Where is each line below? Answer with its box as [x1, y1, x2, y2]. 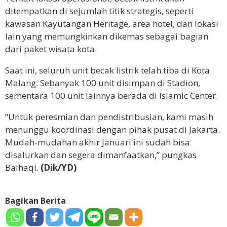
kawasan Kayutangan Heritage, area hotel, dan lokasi [5, 17, 218, 29]
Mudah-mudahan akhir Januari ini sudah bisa [5, 136, 190, 148]
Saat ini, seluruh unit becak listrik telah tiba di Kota [5, 64, 210, 76]
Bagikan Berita [5, 195, 66, 206]
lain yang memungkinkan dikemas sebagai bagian [5, 30, 208, 42]
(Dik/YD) [41, 161, 77, 173]
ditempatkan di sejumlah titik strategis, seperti [5, 5, 194, 17]
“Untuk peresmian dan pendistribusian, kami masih [5, 110, 213, 123]
